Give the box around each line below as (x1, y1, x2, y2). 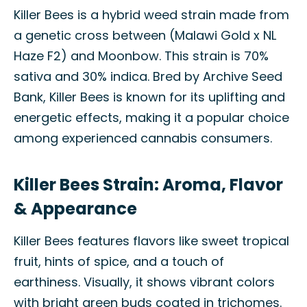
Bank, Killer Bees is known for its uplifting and (14, 88, 285, 106)
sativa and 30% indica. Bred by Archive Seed (14, 68, 282, 85)
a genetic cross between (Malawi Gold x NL (14, 27, 276, 44)
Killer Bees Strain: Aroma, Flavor (14, 173, 283, 196)
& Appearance (14, 197, 137, 220)
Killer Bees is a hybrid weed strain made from (14, 6, 289, 23)
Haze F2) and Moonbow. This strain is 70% (14, 47, 269, 64)
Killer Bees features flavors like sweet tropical (14, 232, 289, 249)
